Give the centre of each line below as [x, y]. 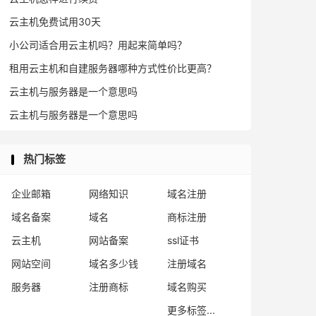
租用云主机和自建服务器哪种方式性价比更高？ [113, 68]
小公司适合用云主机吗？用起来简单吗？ [98, 45]
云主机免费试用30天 [55, 22]
